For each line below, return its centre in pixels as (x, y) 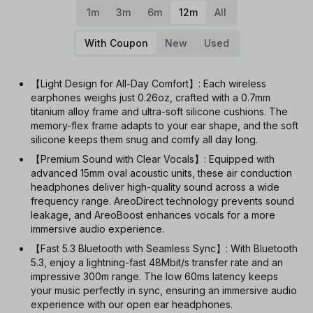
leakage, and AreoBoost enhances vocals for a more (153, 215)
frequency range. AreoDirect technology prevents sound (162, 201)
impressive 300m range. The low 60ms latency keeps (154, 276)
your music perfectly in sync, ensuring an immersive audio (164, 290)
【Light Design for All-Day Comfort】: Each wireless (148, 83)
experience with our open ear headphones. (132, 304)
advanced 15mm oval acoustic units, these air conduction (161, 173)
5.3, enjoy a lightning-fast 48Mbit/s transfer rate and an (157, 262)
